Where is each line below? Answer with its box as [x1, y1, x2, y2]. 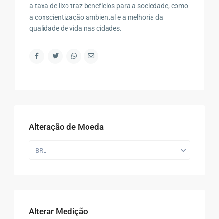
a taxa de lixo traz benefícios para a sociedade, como [29, 1, 189, 10]
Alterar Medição [29, 206, 88, 216]
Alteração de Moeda [29, 121, 104, 131]
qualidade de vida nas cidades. [29, 24, 122, 32]
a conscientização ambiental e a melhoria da [29, 13, 164, 21]
